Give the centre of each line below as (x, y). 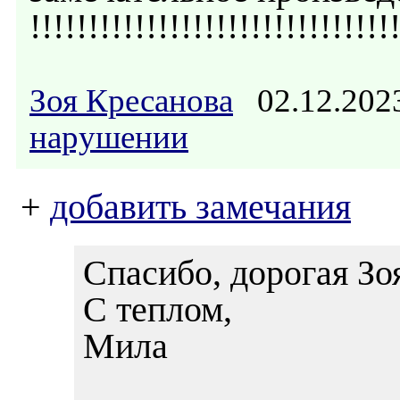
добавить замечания (200, 207)
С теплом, (158, 309)
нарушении (109, 137)
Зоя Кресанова (131, 100)
